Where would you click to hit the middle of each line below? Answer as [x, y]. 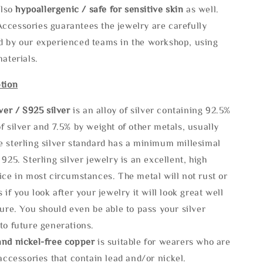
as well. [201, 9]
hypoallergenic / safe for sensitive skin [100, 9]
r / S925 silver [41, 109]
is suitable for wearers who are [164, 241]
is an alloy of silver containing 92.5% [152, 109]
